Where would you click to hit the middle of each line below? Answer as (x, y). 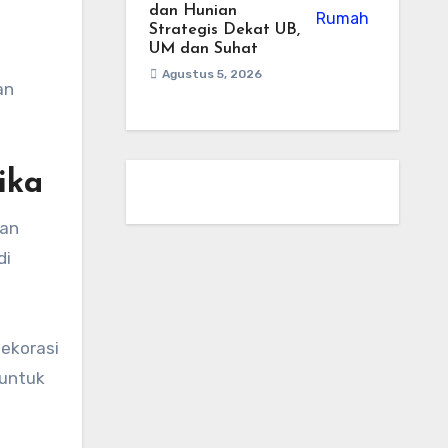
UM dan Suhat (203, 49)
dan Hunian (192, 11)
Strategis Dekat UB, (224, 30)
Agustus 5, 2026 (211, 74)
